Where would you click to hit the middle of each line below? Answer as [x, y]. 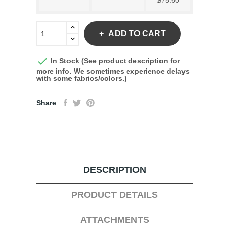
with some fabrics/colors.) [82, 78]
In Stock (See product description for [114, 61]
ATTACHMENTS [114, 220]
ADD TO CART [137, 33]
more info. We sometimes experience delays [113, 71]
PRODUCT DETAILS [114, 195]
